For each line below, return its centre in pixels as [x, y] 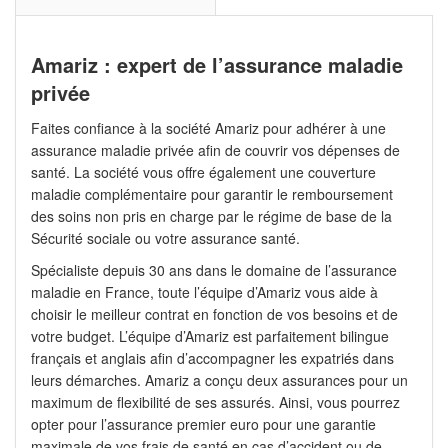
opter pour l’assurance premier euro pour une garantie [203, 424]
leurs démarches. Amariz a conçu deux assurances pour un [219, 380]
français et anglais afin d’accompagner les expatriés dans [212, 358]
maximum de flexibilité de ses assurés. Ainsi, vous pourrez [215, 402]
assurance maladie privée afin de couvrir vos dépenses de [215, 150]
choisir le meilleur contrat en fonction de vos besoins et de [214, 314]
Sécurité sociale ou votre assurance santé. [165, 238]
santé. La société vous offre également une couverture [203, 172]
